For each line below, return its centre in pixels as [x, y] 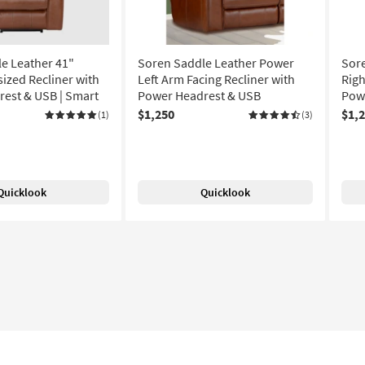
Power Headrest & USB [199, 95]
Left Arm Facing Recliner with [216, 79]
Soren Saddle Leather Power [216, 63]
